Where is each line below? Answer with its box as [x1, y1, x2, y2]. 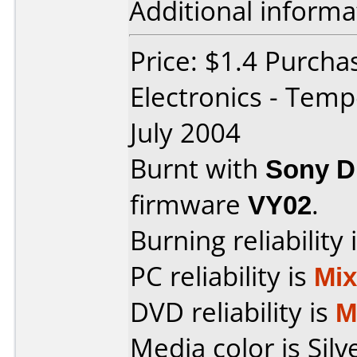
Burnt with [130, 151, 265, 186]
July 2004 [130, 115, 241, 151]
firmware [130, 186, 248, 222]
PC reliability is [130, 258, 314, 294]
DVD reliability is [130, 294, 335, 330]
